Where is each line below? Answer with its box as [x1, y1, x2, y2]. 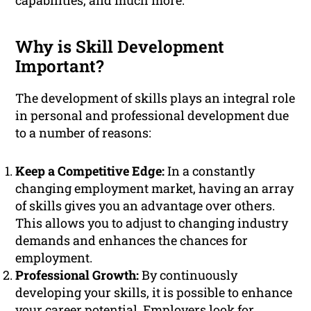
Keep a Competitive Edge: [15, 162, 165, 180]
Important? [15, 55, 105, 78]
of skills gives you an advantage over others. [15, 197, 276, 215]
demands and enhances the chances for [15, 232, 249, 249]
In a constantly [165, 162, 255, 180]
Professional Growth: [15, 267, 140, 284]
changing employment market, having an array [15, 180, 294, 197]
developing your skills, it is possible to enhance [15, 284, 293, 301]
